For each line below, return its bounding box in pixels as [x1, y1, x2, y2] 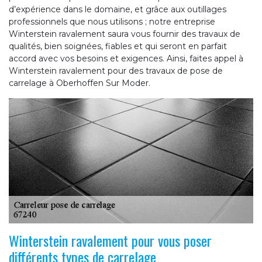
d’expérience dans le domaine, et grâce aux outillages [9, 4, 226, 15]
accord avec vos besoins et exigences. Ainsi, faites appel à [9, 53, 243, 64]
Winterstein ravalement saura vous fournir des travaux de [9, 29, 240, 40]
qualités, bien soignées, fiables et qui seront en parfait [9, 41, 227, 52]
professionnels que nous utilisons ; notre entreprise [9, 16, 215, 27]
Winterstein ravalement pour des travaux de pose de [9, 65, 223, 77]
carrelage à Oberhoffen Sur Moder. [9, 78, 150, 89]
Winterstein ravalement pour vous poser [9, 230, 212, 251]
